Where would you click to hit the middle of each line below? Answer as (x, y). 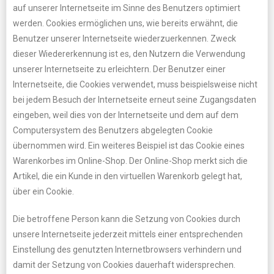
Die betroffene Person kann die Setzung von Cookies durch (127, 219)
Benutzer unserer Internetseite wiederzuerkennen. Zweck (124, 39)
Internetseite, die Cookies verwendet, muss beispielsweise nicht (135, 84)
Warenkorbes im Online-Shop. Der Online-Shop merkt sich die (130, 161)
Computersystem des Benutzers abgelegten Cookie (113, 130)
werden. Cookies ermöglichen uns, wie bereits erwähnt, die (125, 23)
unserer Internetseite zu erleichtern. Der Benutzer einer (119, 69)
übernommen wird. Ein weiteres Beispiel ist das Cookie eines (129, 146)
